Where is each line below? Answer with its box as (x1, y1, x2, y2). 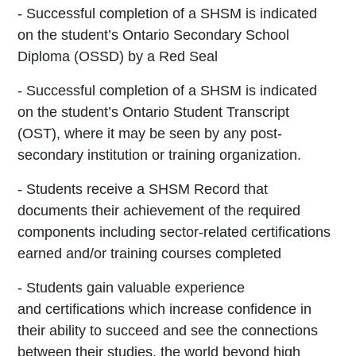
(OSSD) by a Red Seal (73, 48, 218, 65)
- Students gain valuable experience (17, 280, 245, 296)
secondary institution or (17, 147, 168, 164)
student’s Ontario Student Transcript (60, 104, 289, 121)
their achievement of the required (91, 203, 300, 219)
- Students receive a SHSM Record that (17, 181, 268, 198)
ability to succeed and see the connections (48, 323, 318, 339)
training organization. (168, 147, 301, 164)
